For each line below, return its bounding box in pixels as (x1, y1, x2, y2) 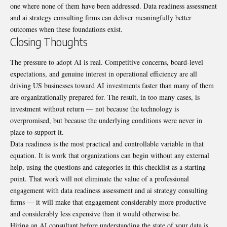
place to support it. (10, 127, 64, 137)
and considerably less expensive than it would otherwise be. (10, 208, 180, 218)
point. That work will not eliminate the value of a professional (10, 173, 189, 183)
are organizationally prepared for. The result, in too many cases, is (10, 92, 200, 102)
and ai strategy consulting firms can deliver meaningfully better (10, 13, 192, 23)
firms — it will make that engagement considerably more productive (10, 197, 206, 207)
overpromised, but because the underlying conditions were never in (10, 115, 202, 125)
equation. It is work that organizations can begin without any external (10, 150, 209, 160)
